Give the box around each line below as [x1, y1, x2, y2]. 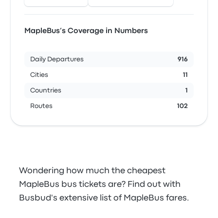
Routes [30, 103, 53, 109]
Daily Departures [30, 56, 84, 62]
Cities [30, 72, 49, 78]
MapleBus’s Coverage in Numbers [24, 28, 148, 35]
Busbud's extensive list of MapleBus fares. [19, 195, 190, 202]
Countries [30, 88, 62, 93]
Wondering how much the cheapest [19, 167, 166, 175]
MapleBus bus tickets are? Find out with [19, 181, 181, 188]
